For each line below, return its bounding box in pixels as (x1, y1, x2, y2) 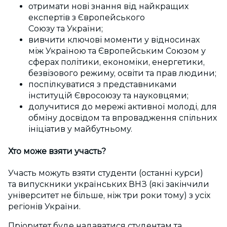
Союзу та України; (28, 24, 103, 34)
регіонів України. (8, 201, 81, 211)
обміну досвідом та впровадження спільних (28, 113, 217, 123)
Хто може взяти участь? (8, 146, 106, 156)
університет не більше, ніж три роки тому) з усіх (8, 190, 210, 200)
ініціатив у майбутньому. (28, 124, 132, 134)
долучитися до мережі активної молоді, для (28, 102, 217, 112)
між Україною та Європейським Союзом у (28, 46, 206, 56)
